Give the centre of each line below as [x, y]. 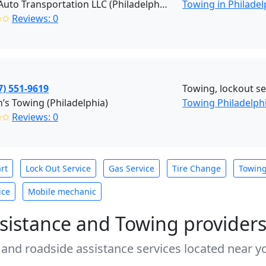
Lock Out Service [58, 168]
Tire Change [197, 168]
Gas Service [132, 168]
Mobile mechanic [62, 191]
